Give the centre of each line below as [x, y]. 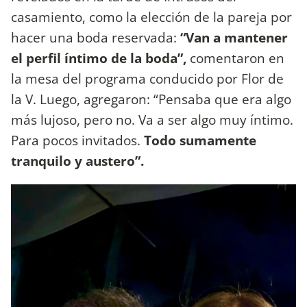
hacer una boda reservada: [94, 38]
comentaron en [235, 58]
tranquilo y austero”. [77, 161]
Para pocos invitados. [77, 140]
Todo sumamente [200, 140]
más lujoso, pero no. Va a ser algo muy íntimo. [152, 120]
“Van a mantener [232, 38]
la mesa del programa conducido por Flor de [147, 79]
